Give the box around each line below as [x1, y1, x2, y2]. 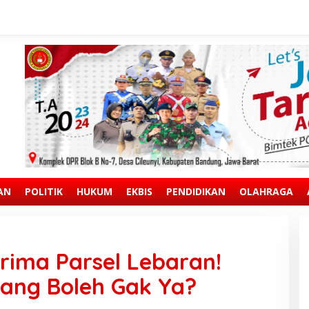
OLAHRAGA [239, 184, 293, 198]
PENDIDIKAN [166, 184, 226, 198]
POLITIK [25, 184, 63, 198]
